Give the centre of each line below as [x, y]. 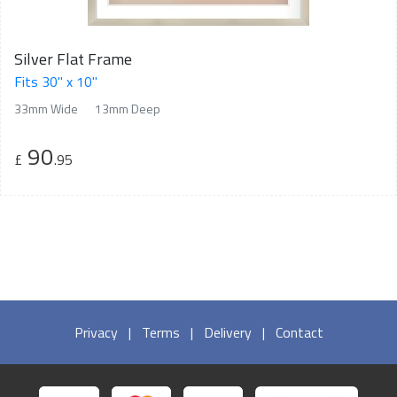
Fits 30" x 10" [56, 81]
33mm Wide [46, 108]
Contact [299, 332]
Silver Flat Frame [73, 58]
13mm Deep [128, 108]
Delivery [227, 332]
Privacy [96, 332]
